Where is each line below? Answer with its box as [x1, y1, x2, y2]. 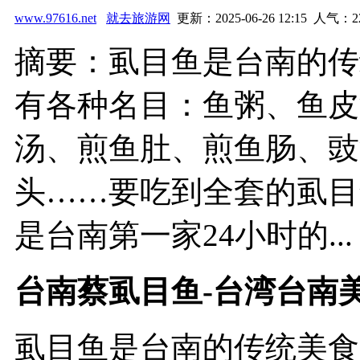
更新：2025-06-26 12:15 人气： [170, 10, 352, 25]
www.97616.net [14, 10, 96, 25]
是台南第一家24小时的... [14, 217, 353, 252]
